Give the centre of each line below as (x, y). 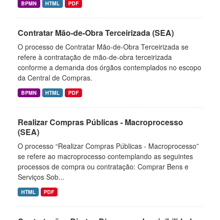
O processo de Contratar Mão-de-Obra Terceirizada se (103, 47)
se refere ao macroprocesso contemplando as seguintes (105, 156)
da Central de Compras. (55, 78)
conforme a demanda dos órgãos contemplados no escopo (110, 67)
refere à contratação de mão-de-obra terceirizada (95, 57)
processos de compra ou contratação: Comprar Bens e (103, 166)
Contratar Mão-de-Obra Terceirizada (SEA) (96, 33)
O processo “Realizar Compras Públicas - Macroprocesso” (108, 146)
